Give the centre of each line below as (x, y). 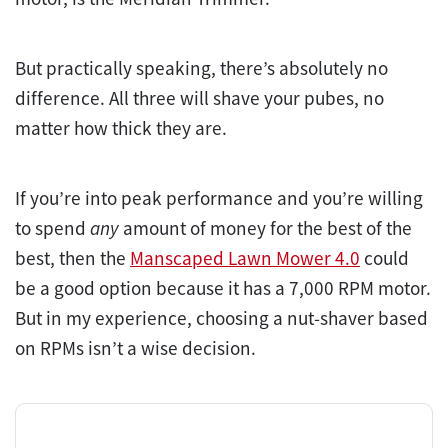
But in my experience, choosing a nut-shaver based (221, 317)
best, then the (72, 257)
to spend (52, 227)
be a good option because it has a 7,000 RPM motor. (223, 287)
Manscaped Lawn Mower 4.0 (245, 257)
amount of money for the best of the (267, 227)
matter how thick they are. (123, 127)
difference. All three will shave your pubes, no (199, 97)
